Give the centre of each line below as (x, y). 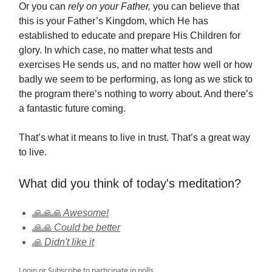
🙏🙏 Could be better (76, 228)
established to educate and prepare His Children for (130, 36)
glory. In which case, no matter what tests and (116, 50)
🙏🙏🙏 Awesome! (70, 213)
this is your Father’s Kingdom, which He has (114, 21)
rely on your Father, (109, 7)
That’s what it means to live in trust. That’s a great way (134, 138)
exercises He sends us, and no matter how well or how (136, 65)
